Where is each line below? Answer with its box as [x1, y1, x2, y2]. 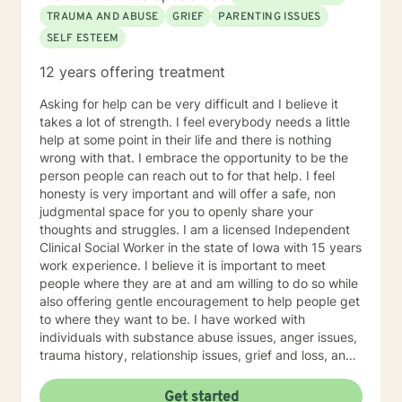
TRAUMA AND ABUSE [47, 10, 159, 24]
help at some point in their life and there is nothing [39, 132, 332, 147]
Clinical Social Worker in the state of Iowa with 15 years [39, 240, 362, 255]
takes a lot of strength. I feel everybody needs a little [39, 114, 176, 129]
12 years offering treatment [39, 63, 225, 81]
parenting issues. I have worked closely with [39, 365, 143, 380]
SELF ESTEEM [47, 31, 119, 46]
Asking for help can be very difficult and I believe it [39, 96, 338, 111]
